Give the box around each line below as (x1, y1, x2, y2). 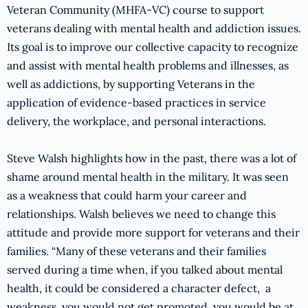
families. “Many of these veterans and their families (7, 244, 266, 258)
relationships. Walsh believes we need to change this (7, 207, 276, 221)
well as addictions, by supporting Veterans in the (7, 77, 255, 91)
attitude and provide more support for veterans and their (7, 225, 300, 240)
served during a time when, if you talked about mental (7, 263, 283, 277)
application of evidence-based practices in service (7, 96, 266, 110)
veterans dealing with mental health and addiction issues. (7, 21, 301, 36)
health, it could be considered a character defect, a (7, 281, 271, 296)
